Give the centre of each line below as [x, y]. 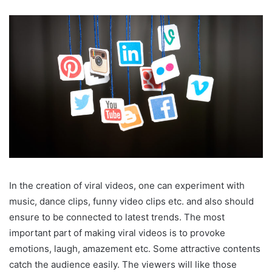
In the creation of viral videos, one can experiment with [127, 185]
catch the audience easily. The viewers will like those [123, 264]
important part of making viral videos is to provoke [117, 233]
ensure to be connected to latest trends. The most [117, 217]
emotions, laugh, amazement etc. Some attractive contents [135, 248]
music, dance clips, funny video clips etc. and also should [131, 201]
